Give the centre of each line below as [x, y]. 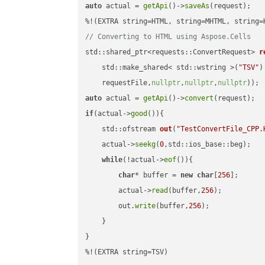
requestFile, [119, 83]
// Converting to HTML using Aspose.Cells [168, 37]
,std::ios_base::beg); [208, 145]
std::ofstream [131, 129]
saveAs [197, 6]
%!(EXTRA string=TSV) [127, 252]
